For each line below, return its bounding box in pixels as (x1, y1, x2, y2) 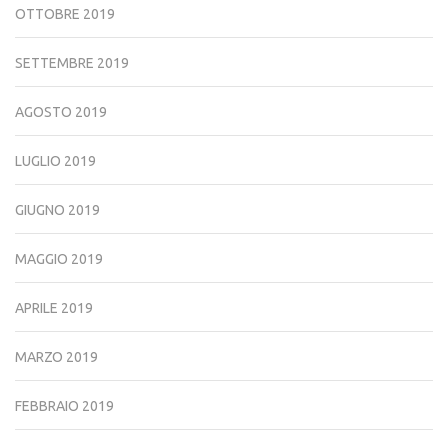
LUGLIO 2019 (15, 152, 96, 169)
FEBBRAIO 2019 (15, 397, 114, 414)
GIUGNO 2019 (15, 201, 100, 218)
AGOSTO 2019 (15, 103, 107, 120)
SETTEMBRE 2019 (15, 54, 129, 71)
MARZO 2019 (15, 348, 98, 365)
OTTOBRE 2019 (15, 5, 115, 22)
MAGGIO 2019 (15, 250, 103, 267)
